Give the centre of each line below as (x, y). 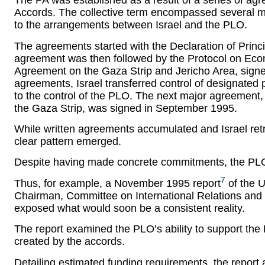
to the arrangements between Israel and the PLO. (131, 25)
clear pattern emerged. (68, 141)
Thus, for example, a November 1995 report (117, 183)
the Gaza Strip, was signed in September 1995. (126, 108)
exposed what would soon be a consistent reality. (130, 208)
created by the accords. (70, 242)
